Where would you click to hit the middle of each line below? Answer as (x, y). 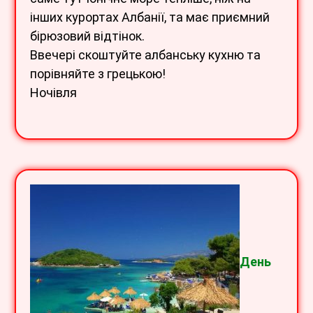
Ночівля (53, 93)
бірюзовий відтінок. (87, 36)
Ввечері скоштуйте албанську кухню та (145, 55)
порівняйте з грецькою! (98, 74)
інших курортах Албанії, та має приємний (150, 17)
